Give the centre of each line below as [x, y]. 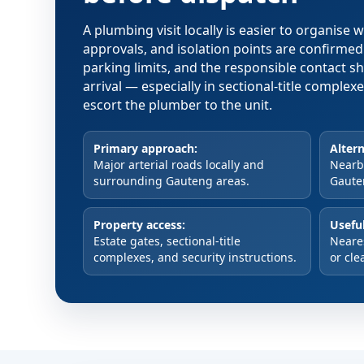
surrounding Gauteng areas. [171, 181]
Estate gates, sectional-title [167, 241]
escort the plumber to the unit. [178, 105]
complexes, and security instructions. [195, 257]
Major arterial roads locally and [179, 165]
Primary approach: [145, 148]
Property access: [139, 225]
